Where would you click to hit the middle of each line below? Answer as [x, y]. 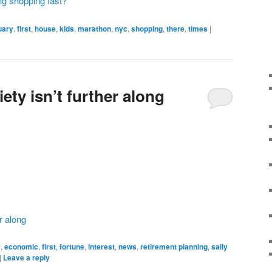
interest [101, 246]
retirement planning [174, 246]
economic [21, 246]
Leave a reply [26, 257]
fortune [72, 246]
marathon [94, 28]
